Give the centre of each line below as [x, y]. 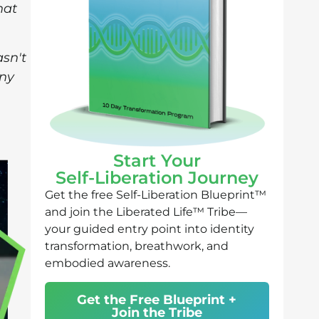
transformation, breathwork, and [136, 246]
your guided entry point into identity [149, 229]
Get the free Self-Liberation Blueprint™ [155, 194]
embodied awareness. [107, 263]
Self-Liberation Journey [157, 177]
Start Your [157, 160]
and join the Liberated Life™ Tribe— [146, 211]
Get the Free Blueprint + [157, 300]
